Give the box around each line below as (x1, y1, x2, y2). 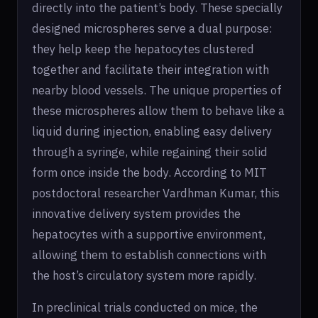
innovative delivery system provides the (32, 206, 241, 221)
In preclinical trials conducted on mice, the (32, 300, 258, 315)
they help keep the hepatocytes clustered (32, 41, 254, 57)
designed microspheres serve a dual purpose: (32, 21, 273, 36)
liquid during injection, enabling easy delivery (32, 124, 272, 139)
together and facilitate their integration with (32, 62, 269, 77)
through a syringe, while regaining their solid (32, 144, 268, 160)
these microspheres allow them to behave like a (32, 103, 285, 119)
